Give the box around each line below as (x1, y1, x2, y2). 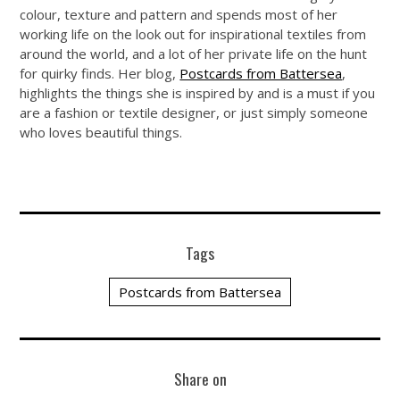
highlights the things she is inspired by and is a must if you (20, 84, 376, 103)
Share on (173, 367, 227, 391)
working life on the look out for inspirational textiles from (20, 25, 367, 44)
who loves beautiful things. (20, 123, 183, 142)
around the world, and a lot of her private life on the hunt (20, 45, 368, 63)
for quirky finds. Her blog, (20, 64, 180, 83)
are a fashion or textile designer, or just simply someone (20, 104, 369, 122)
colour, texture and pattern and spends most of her (20, 5, 338, 24)
